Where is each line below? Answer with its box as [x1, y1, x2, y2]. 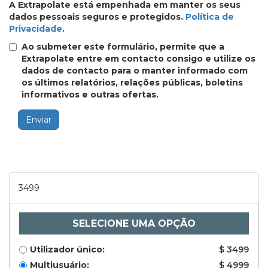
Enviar [26, 114, 51, 125]
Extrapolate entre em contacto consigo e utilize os [22, 53, 255, 64]
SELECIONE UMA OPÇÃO [72, 218, 196, 229]
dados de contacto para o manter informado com [22, 65, 248, 76]
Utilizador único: [30, 244, 105, 255]
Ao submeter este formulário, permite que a [22, 41, 224, 52]
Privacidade [9, 23, 62, 34]
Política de [185, 11, 234, 22]
